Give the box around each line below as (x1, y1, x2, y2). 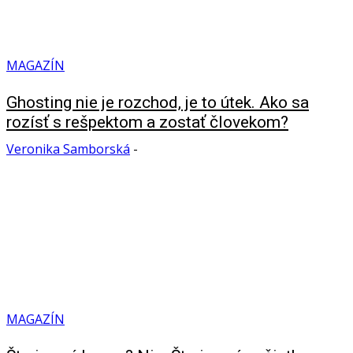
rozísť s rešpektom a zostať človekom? (6, 112, 288, 132)
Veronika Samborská (6, 140, 130, 158)
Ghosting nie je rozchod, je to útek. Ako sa (6, 92, 309, 112)
